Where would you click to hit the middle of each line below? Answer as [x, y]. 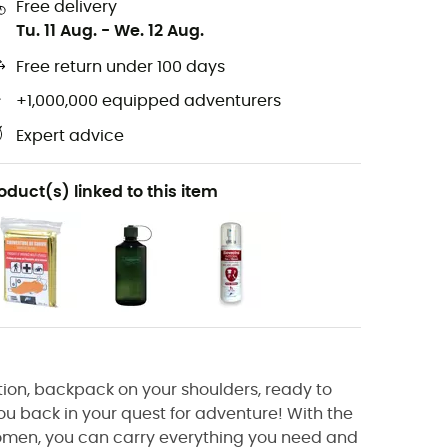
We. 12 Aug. [159, 30]
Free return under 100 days [120, 67]
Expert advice [70, 136]
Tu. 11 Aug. [56, 30]
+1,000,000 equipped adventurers [148, 101]
